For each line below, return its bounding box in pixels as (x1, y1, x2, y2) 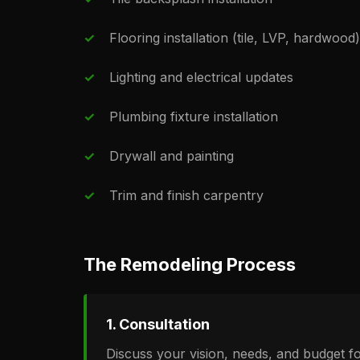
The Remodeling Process (84, 254, 296, 275)
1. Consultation (106, 316, 210, 333)
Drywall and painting (109, 148, 234, 164)
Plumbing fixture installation (109, 108, 278, 125)
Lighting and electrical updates (109, 69, 293, 85)
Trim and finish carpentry (109, 187, 264, 203)
